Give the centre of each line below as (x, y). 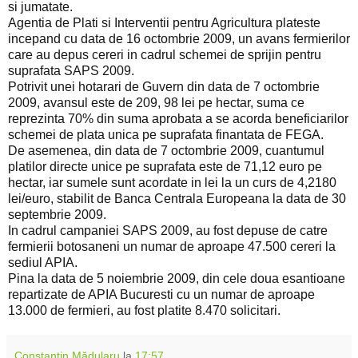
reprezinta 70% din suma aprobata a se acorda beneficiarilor (178, 118)
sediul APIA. (43, 262)
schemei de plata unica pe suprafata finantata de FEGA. (166, 134)
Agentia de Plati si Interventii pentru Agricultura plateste (164, 22)
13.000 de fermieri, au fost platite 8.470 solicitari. (144, 310)
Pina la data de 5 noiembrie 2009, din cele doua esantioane (177, 278)
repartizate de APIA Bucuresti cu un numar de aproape (161, 294)
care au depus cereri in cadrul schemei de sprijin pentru (165, 54)
